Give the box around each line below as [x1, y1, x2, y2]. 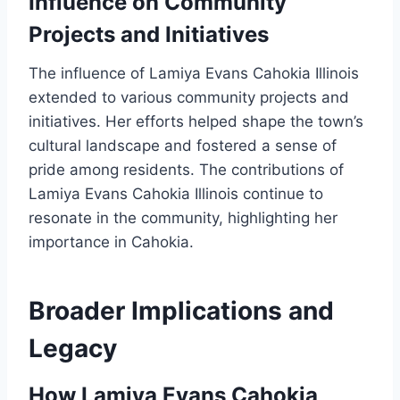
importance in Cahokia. [29, 233, 194, 252]
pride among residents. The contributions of [29, 161, 344, 179]
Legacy [29, 333, 117, 364]
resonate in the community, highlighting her [29, 209, 337, 228]
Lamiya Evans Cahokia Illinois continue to [29, 185, 323, 204]
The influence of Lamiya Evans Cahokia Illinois [29, 64, 359, 83]
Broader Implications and [29, 296, 334, 327]
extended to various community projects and [29, 88, 349, 107]
